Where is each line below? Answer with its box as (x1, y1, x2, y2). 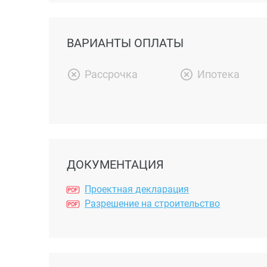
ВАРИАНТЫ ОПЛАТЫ (67, 35, 184, 50)
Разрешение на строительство (85, 197, 220, 209)
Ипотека (197, 68, 240, 81)
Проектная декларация (85, 183, 189, 195)
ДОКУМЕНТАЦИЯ (67, 157, 164, 172)
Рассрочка (85, 68, 138, 81)
